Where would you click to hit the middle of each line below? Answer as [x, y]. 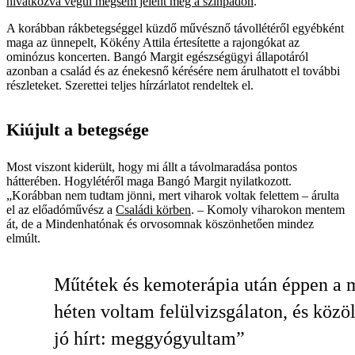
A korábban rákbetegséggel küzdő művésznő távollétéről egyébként [175, 28]
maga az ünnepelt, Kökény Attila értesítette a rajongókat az [153, 42]
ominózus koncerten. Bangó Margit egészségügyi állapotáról [157, 56]
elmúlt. [23, 238]
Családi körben [153, 209]
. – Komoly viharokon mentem [268, 209]
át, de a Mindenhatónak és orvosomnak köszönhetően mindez [160, 223]
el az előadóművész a [61, 209]
